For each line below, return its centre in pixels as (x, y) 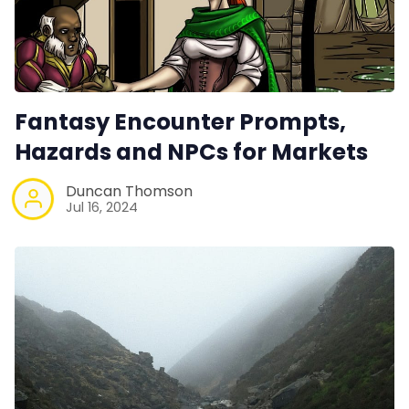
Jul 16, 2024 (102, 207)
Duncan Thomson (129, 191)
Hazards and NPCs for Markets (191, 152)
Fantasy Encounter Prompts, (180, 121)
